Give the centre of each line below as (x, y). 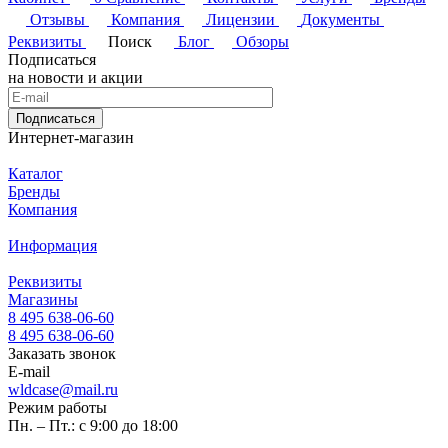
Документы (340, 19)
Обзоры (262, 41)
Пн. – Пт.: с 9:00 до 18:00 (93, 425)
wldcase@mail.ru (63, 389)
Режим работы (57, 407)
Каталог (35, 173)
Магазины (43, 299)
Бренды (34, 191)
